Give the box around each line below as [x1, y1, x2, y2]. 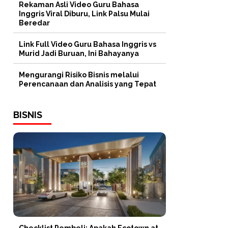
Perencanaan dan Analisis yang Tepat [19, 79, 156, 88]
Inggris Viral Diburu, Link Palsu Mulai [19, 9, 150, 18]
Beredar [19, 18, 50, 27]
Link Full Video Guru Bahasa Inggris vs [19, 40, 156, 48]
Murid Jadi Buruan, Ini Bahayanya [19, 49, 139, 58]
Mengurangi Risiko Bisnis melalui [19, 70, 139, 79]
